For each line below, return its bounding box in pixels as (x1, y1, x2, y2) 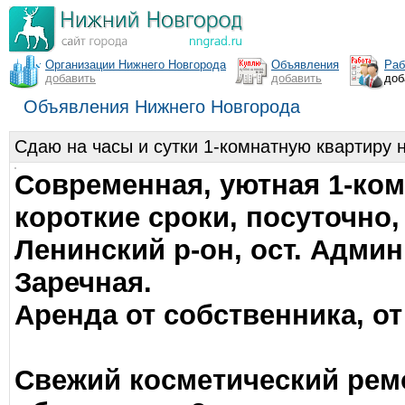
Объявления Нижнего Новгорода (24, 97, 300, 117)
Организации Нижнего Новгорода (45, 58, 226, 71)
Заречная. (14, 267, 152, 298)
